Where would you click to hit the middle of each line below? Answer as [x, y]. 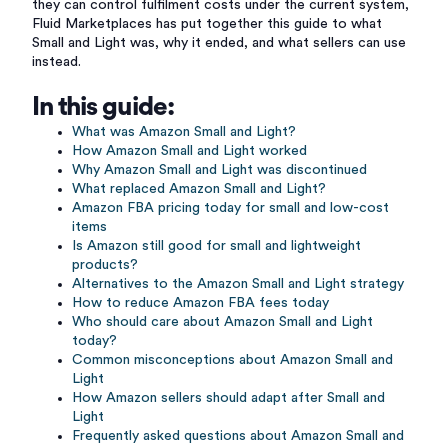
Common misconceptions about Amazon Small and [232, 360]
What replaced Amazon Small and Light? [199, 189]
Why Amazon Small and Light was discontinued [219, 170]
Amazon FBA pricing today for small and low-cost [230, 208]
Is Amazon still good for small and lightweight [216, 246]
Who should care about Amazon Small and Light [222, 322]
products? [105, 265]
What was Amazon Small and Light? [184, 132]
